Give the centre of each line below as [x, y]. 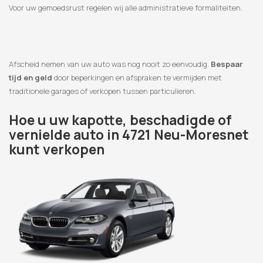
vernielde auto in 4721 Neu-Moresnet [129, 135]
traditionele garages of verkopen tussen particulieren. [102, 91]
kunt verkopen [57, 149]
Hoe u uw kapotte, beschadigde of [120, 120]
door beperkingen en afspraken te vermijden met [137, 78]
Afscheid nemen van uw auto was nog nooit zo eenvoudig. [110, 64]
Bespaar [227, 64]
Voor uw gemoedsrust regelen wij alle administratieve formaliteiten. [126, 8]
